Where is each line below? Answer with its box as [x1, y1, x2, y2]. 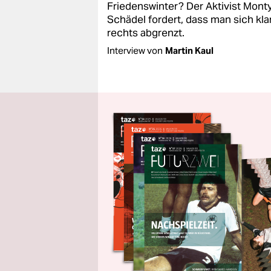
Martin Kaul [165, 45, 214, 56]
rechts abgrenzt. [107, 26, 184, 39]
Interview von [107, 45, 163, 56]
